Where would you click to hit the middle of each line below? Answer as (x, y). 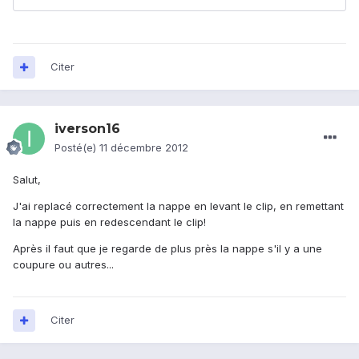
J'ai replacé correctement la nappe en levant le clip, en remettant (178, 206)
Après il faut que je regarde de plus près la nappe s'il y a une (167, 249)
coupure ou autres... (63, 265)
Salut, (27, 180)
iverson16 (87, 129)
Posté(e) (77, 148)
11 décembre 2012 (144, 148)
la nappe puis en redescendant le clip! (109, 222)
